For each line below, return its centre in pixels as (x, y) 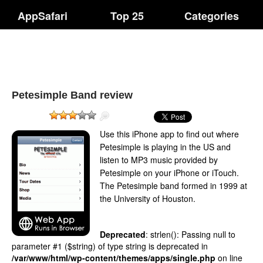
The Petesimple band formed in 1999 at (173, 186)
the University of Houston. (148, 198)
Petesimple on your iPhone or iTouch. (169, 173)
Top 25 (127, 16)
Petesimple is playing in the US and (165, 147)
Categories (212, 16)
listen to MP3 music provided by (159, 160)
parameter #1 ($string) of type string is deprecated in (110, 246)
